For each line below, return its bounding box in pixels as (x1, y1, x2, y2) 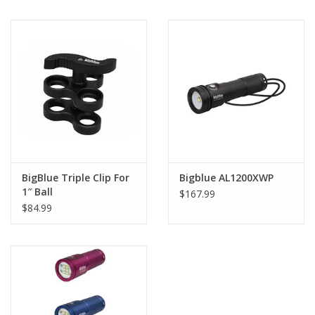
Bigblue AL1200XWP (179, 171, 274, 185)
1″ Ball (22, 185, 53, 199)
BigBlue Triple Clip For (22, 171, 129, 185)
